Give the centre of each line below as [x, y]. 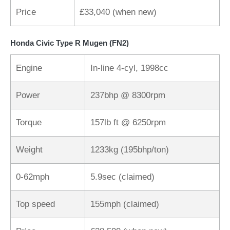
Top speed [35, 204]
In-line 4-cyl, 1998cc [129, 68]
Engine [29, 68]
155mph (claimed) [125, 204]
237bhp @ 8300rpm [128, 95]
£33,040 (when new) [118, 12]
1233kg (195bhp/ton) [130, 150]
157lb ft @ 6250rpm [128, 122]
